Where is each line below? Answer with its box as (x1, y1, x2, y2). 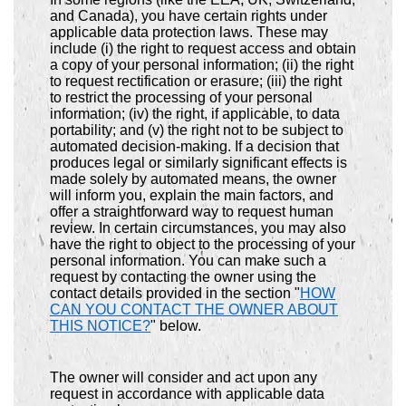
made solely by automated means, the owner (50, 171, 336, 188)
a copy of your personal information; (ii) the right (50, 57, 353, 73)
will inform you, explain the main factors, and (50, 188, 333, 204)
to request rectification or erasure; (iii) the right (50, 73, 342, 90)
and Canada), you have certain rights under (50, 8, 327, 24)
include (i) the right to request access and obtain (50, 41, 356, 57)
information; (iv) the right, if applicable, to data (50, 106, 340, 122)
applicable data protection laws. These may (50, 24, 328, 41)
